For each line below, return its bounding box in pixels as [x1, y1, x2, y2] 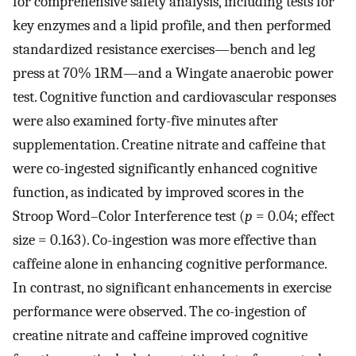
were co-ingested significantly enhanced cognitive [13, 160, 317, 178]
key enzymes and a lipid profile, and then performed [13, 17, 331, 35]
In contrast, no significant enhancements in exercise [13, 279, 331, 297]
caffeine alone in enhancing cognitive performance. [13, 255, 327, 273]
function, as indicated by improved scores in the [13, 184, 304, 202]
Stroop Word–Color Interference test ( [13, 207, 245, 226]
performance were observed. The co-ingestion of [13, 303, 306, 321]
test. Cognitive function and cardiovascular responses [13, 88, 336, 106]
